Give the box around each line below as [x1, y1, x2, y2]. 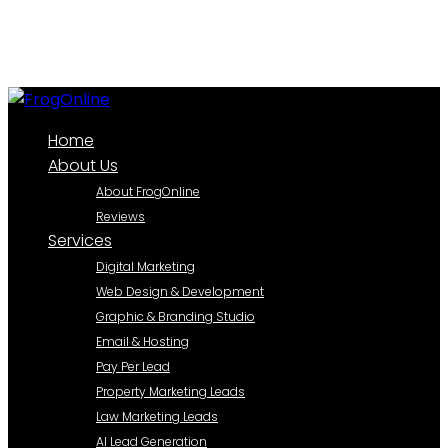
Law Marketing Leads [96, 408, 218, 425]
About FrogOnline [96, 183, 200, 200]
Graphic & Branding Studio [96, 308, 255, 325]
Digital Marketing [96, 258, 195, 275]
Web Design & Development [96, 283, 264, 300]
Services [48, 229, 112, 252]
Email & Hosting [96, 333, 189, 350]
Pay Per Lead [96, 358, 170, 375]
